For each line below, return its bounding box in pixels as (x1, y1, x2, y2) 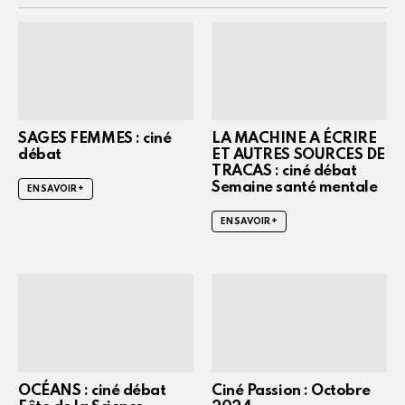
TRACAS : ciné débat (212, 163, 357, 179)
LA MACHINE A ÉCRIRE (212, 130, 377, 146)
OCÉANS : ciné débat (18, 383, 166, 400)
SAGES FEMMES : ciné (18, 130, 172, 146)
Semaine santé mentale (212, 179, 378, 195)
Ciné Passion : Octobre (212, 383, 371, 400)
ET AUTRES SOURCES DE (212, 146, 386, 163)
